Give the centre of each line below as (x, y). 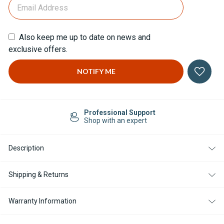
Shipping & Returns (38, 175)
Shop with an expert (115, 121)
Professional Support (120, 113)
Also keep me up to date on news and (85, 37)
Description (26, 148)
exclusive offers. (38, 49)
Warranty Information (42, 201)
